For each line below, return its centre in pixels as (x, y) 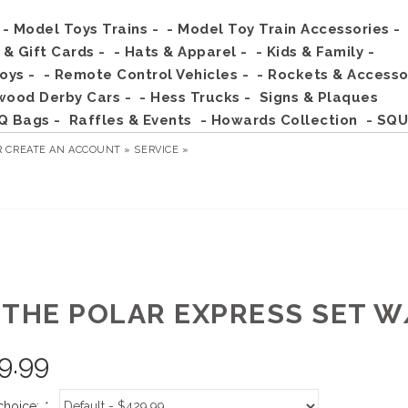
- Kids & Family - (315, 52)
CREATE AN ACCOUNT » (68, 150)
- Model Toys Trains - (80, 29)
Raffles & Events (130, 120)
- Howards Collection (279, 120)
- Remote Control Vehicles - (146, 75)
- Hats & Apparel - (180, 52)
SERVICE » (162, 150)
